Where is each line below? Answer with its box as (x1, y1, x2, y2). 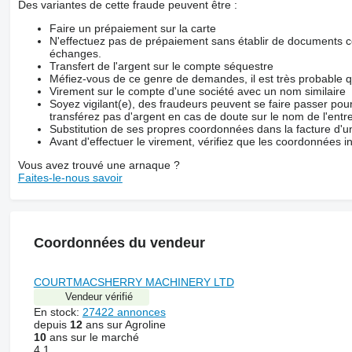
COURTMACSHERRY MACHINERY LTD (33, 275, 234, 288)
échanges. (49, 46, 101, 60)
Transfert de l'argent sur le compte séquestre (49, 59, 273, 72)
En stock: (33, 305, 82, 318)
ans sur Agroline (82, 317, 166, 331)
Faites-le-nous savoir (17, 170, 123, 184)
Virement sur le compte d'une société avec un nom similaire (49, 84, 346, 97)
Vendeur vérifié (64, 290, 133, 302)
